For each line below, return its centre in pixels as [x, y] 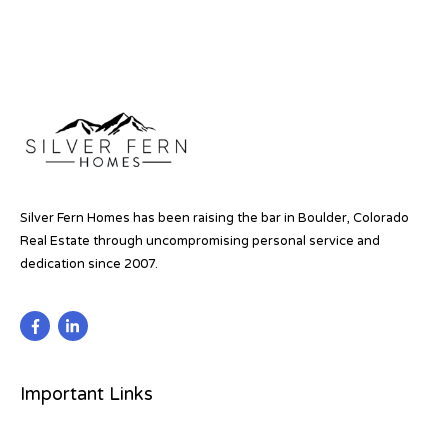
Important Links [86, 393]
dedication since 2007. [89, 263]
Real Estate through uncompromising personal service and [200, 240]
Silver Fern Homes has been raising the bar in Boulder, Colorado [214, 217]
